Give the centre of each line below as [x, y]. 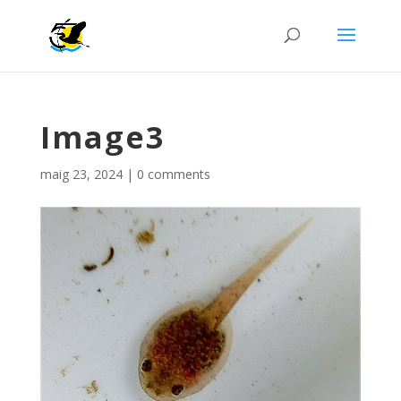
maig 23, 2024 [81, 174]
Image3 [102, 137]
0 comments [173, 174]
